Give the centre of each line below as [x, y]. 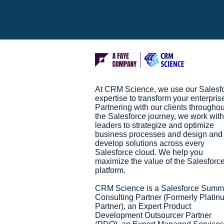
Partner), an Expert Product [143, 206]
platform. [111, 170]
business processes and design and [159, 134]
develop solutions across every [150, 143]
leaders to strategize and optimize [154, 125]
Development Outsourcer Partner [153, 215]
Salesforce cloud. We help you [149, 152]
